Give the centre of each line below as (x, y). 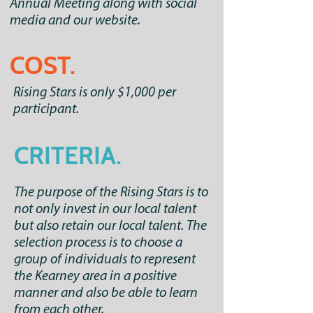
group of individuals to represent (105, 260)
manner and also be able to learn (106, 293)
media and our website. (75, 21)
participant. (46, 110)
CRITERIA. (68, 155)
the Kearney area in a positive (95, 277)
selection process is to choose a (98, 243)
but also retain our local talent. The (110, 226)
